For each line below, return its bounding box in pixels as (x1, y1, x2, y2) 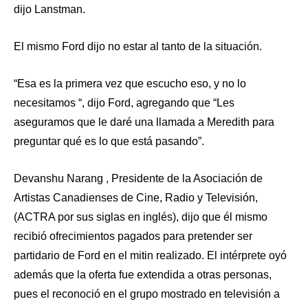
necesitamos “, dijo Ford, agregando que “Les (14, 97, 234, 109)
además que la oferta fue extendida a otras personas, (14, 269, 272, 280)
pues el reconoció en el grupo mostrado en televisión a (14, 288, 280, 300)
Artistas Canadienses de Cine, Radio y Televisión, (14, 192, 258, 203)
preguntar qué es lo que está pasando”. (14, 135, 204, 147)
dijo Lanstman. (14, 3, 85, 15)
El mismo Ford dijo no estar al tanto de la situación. (14, 41, 262, 52)
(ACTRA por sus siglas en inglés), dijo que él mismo (14, 211, 267, 223)
